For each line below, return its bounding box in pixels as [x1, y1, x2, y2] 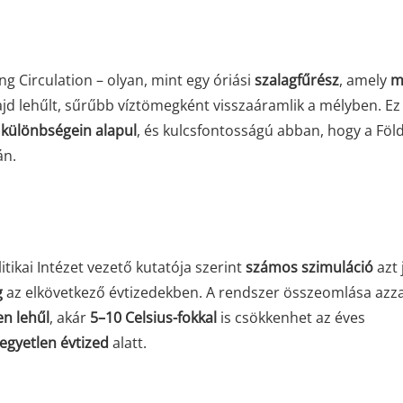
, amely [339, 70, 390, 90]
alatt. [109, 333, 147, 353]
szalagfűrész [255, 70, 339, 90]
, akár [49, 308, 90, 327]
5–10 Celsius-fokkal [90, 308, 217, 327]
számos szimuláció [246, 257, 373, 277]
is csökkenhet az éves [217, 308, 365, 327]
